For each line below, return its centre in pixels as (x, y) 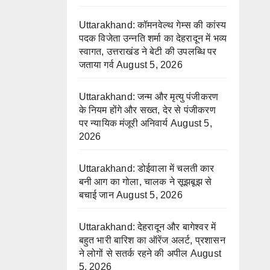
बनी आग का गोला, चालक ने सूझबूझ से (145, 182)
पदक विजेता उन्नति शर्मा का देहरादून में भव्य (153, 39)
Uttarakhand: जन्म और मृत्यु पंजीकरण (149, 97)
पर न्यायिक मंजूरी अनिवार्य (123, 124)
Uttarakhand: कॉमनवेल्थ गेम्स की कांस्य (152, 25)
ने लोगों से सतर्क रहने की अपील (133, 254)
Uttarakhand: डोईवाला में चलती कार (146, 169)
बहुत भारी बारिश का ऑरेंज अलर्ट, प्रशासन (152, 240)
